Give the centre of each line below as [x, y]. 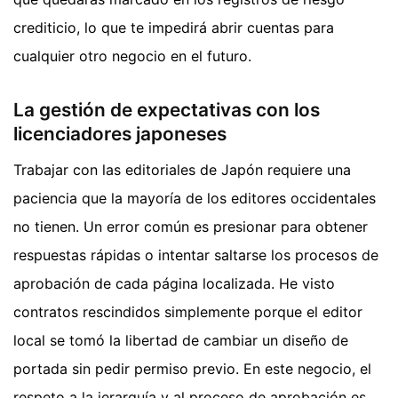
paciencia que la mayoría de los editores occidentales [195, 198]
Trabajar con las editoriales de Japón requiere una [182, 169]
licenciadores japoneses [120, 134]
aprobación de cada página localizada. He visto [174, 283]
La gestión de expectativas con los [167, 110]
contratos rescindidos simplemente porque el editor [188, 311]
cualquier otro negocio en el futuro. [132, 56]
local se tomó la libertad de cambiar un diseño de [181, 340]
